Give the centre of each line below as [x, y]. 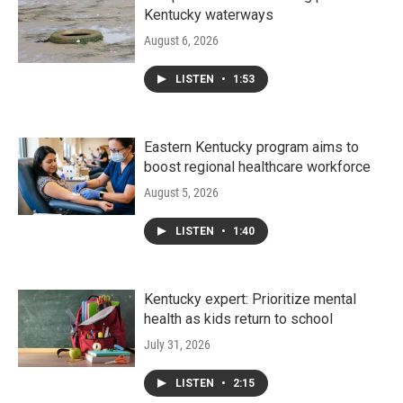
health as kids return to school [238, 319]
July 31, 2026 [177, 345]
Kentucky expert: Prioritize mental [250, 299]
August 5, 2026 [181, 193]
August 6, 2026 [181, 40]
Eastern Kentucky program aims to [251, 147]
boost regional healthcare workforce [257, 167]
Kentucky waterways [209, 15]
